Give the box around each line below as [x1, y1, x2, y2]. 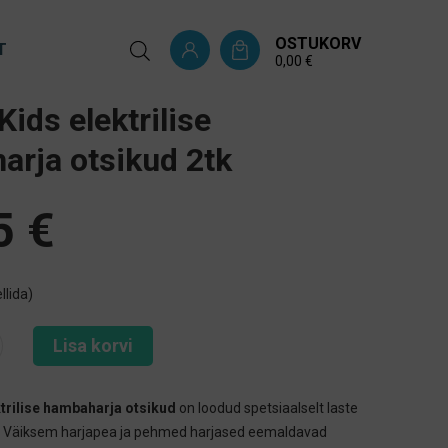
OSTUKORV [275, 33, 361, 53]
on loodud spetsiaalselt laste [176, 400, 358, 416]
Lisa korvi [53, 335, 133, 356]
